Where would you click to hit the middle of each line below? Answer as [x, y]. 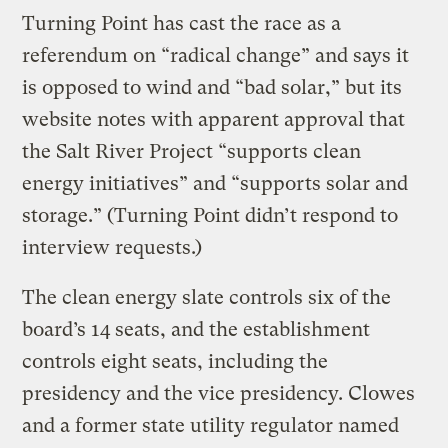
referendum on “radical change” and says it [216, 55]
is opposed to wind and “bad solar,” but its [212, 87]
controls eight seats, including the [175, 361]
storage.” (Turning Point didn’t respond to [210, 215]
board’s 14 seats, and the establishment [196, 329]
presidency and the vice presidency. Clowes [219, 393]
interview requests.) [112, 247]
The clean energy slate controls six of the [207, 297]
